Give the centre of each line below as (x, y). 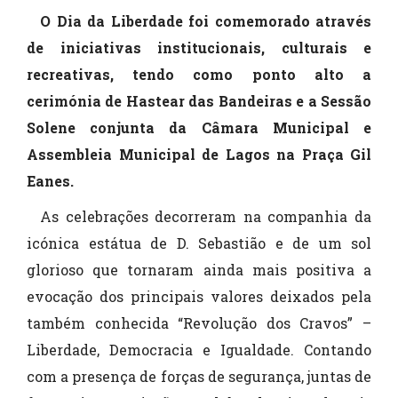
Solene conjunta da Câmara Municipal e (199, 128)
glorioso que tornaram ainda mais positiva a (199, 270)
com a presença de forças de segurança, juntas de (199, 377)
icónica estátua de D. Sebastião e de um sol (199, 243)
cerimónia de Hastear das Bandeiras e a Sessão (199, 101)
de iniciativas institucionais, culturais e (199, 48)
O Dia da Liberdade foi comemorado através (206, 21)
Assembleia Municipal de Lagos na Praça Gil (199, 155)
